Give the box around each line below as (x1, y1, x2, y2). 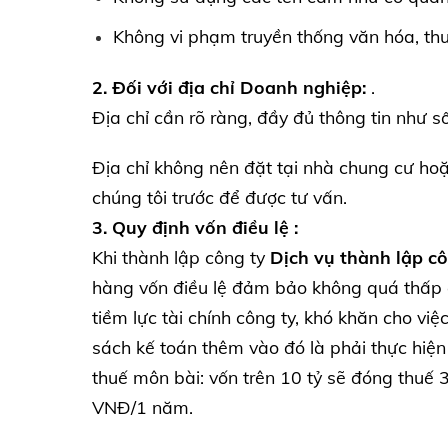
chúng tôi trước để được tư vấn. (92, 185, 347, 208)
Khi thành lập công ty (92, 245, 270, 268)
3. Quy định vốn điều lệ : (92, 215, 298, 238)
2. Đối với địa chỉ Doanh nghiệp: (92, 75, 371, 98)
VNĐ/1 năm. (92, 395, 198, 418)
